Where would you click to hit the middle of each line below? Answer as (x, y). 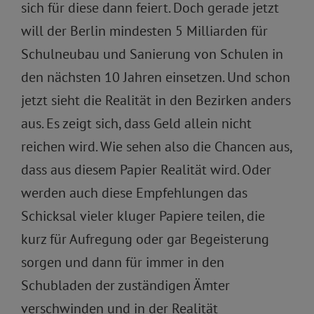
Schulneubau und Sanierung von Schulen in (152, 54)
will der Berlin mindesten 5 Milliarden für (144, 31)
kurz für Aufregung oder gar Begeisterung (145, 239)
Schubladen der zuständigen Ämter (125, 286)
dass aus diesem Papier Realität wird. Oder (146, 170)
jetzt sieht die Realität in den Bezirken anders (156, 101)
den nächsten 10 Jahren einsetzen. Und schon (156, 77)
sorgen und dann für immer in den (123, 262)
